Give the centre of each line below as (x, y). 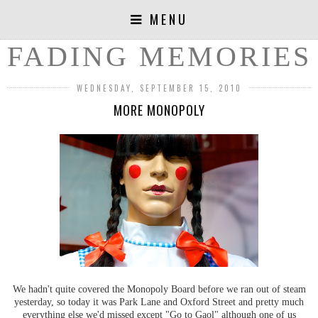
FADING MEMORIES (159, 56)
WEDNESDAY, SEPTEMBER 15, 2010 (159, 88)
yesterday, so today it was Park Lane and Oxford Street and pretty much (159, 301)
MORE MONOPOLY (159, 110)
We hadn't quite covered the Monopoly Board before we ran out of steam (159, 289)
